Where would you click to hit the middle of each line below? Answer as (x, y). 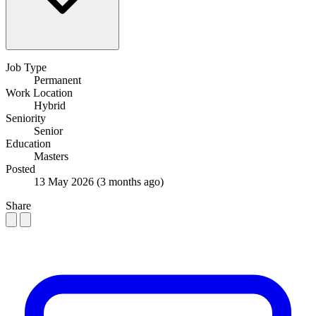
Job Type (26, 67)
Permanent (57, 80)
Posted (20, 169)
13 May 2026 (65, 181)
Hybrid (50, 105)
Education (28, 143)
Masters (51, 156)
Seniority (26, 118)
